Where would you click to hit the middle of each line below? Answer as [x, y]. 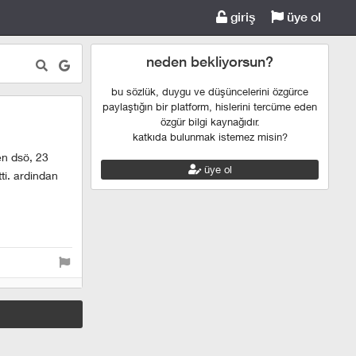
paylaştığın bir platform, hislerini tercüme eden [210, 106]
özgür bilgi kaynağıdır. [210, 122]
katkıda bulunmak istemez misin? [210, 137]
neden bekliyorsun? [210, 62]
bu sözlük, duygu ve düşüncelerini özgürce [210, 91]
